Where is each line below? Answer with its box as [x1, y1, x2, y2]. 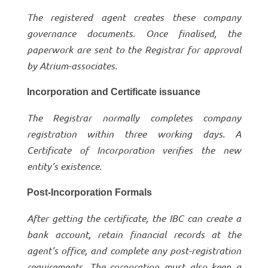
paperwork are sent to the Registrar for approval [26, 42, 242, 56]
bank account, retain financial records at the [26, 227, 242, 240]
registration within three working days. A [26, 127, 242, 140]
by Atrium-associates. [26, 59, 117, 72]
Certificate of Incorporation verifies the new [26, 143, 242, 156]
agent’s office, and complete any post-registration [26, 243, 242, 257]
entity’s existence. [26, 159, 102, 172]
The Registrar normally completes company [26, 111, 242, 124]
